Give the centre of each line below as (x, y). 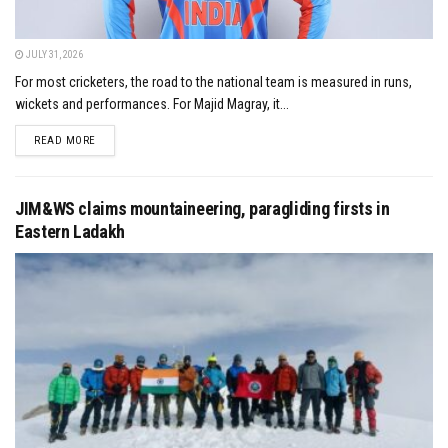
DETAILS (115, 139)
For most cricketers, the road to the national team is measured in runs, (213, 81)
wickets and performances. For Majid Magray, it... (152, 103)
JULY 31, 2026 (53, 54)
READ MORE (65, 140)
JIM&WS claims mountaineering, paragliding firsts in (202, 208)
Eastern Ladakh (70, 231)
